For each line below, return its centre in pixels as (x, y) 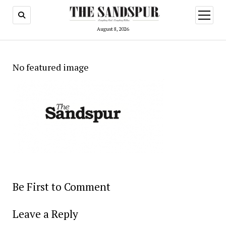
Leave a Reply (45, 214)
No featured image (50, 67)
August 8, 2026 (113, 29)
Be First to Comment (61, 186)
